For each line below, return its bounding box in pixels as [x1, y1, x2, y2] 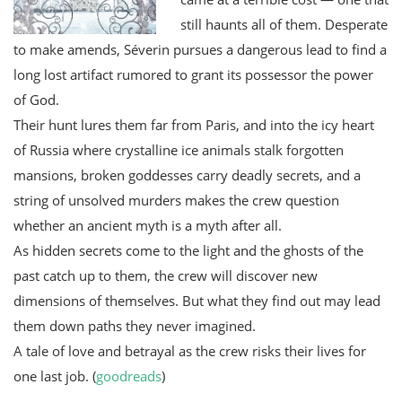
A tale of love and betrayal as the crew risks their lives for [13, 341, 366, 360]
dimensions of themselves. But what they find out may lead [13, 291, 380, 310]
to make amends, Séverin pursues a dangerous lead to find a [13, 39, 387, 58]
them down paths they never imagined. [13, 316, 256, 335]
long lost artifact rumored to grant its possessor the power [13, 65, 373, 83]
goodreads [96, 366, 162, 385]
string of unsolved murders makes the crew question [13, 190, 339, 209]
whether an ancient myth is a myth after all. [13, 215, 282, 234]
